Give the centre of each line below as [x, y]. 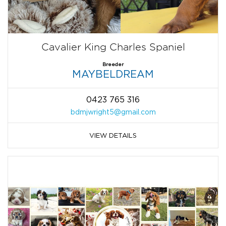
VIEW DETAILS [113, 135]
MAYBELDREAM [113, 74]
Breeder [113, 64]
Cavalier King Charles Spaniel [113, 47]
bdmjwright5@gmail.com [113, 111]
